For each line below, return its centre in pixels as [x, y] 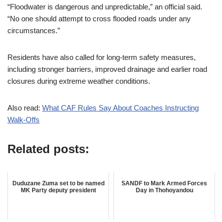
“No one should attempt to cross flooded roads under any [99, 18]
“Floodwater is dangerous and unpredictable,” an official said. [105, 6]
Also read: [25, 108]
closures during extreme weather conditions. [79, 81]
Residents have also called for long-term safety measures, [102, 57]
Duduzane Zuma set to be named [58, 183]
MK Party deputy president [58, 190]
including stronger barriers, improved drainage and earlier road [107, 69]
